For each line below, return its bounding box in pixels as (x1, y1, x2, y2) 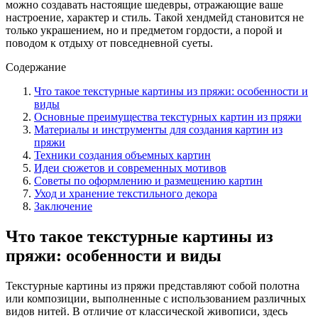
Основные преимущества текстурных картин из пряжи (34, 110, 302, 123)
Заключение (34, 199, 92, 212)
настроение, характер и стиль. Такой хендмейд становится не (6, 11, 304, 23)
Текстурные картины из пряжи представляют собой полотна (6, 279, 300, 292)
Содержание (6, 60, 66, 73)
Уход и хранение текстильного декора (34, 187, 217, 199)
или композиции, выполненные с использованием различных (6, 292, 306, 305)
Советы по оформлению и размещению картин (34, 174, 263, 187)
